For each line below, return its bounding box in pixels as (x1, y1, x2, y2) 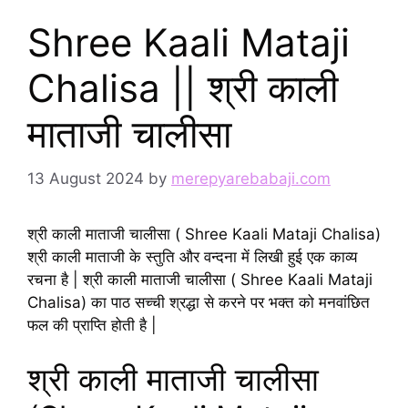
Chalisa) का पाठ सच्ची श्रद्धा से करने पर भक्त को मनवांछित (27, 292, 370, 311)
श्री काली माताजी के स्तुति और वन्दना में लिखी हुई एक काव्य (27, 247, 357, 266)
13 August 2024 (27, 168, 144, 188)
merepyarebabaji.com (171, 168, 331, 188)
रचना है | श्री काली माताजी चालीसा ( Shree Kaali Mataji (27, 270, 372, 289)
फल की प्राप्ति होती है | (27, 315, 157, 334)
